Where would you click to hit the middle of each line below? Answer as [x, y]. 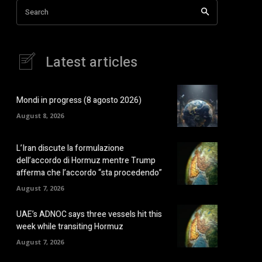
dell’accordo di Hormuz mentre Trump [86, 161]
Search [37, 12]
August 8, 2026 [40, 116]
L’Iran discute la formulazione [70, 149]
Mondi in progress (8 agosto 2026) [79, 101]
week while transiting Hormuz [70, 227]
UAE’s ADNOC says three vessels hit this [89, 215]
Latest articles [92, 62]
